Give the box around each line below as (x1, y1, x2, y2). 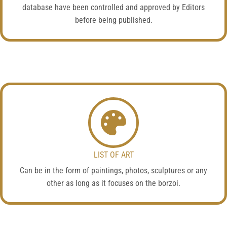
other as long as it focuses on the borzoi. (47, 178, 180, 188)
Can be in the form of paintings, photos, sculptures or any (20, 166, 207, 175)
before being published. (74, 15, 153, 25)
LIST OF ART (93, 150, 134, 160)
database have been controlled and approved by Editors (22, 3, 205, 12)
